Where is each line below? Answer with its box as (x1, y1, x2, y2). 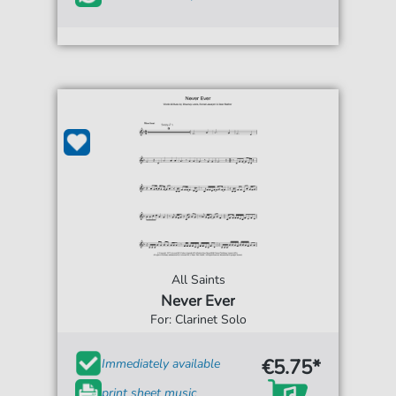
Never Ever (161, 291, 235, 312)
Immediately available (102, 354, 221, 372)
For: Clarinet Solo (149, 311, 247, 329)
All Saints (171, 271, 225, 289)
